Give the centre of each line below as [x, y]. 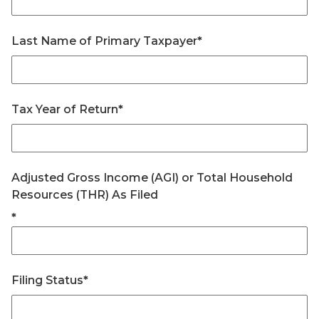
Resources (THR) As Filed [85, 195]
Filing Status [47, 280]
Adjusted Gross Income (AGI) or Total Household [152, 178]
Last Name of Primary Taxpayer [104, 41]
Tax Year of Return [65, 109]
